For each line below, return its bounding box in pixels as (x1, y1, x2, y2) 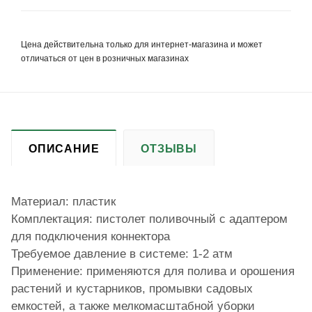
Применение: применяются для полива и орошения (11, 265, 295, 279)
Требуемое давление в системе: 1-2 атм (11, 247, 233, 261)
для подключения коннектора (11, 230, 170, 244)
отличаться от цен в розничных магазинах (21, 54, 189, 64)
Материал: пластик (11, 195, 116, 209)
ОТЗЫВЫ (141, 143, 198, 155)
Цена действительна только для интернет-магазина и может (21, 40, 263, 50)
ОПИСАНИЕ (29, 143, 100, 155)
